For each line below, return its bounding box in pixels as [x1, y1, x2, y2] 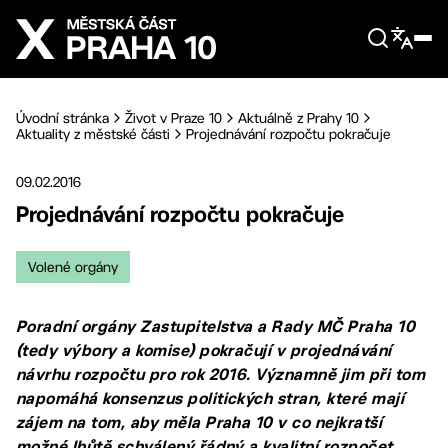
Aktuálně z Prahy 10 [238, 110, 359, 126]
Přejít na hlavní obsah [40, 9, 185, 23]
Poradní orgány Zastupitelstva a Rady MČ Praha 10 [16, 317, 416, 336]
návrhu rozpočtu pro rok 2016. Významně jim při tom [16, 365, 426, 384]
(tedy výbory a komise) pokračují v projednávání [16, 341, 392, 360]
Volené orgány [28, 259, 118, 275]
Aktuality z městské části [16, 126, 170, 142]
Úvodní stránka [16, 110, 109, 126]
